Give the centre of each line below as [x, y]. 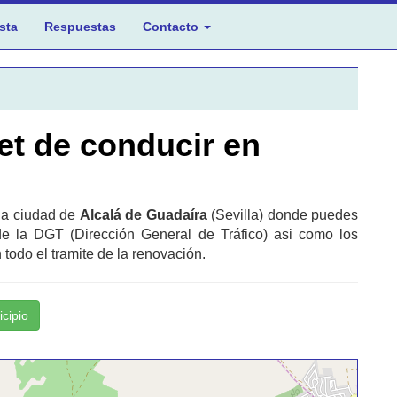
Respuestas [80, 27]
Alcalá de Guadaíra [143, 215]
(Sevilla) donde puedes [283, 215]
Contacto [172, 27]
